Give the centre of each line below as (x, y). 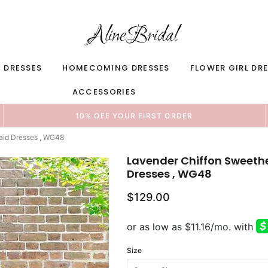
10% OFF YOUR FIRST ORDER (134, 116)
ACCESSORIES (104, 92)
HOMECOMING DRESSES (116, 68)
